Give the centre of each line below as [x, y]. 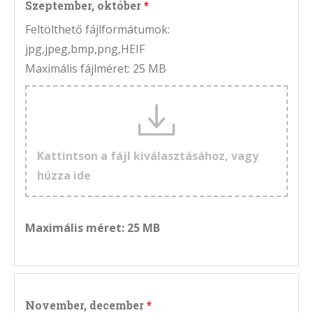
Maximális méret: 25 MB [93, 228]
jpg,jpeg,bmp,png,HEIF [85, 49]
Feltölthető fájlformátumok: [97, 30]
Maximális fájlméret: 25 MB [96, 69]
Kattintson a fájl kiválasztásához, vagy [148, 156]
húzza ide [64, 176]
